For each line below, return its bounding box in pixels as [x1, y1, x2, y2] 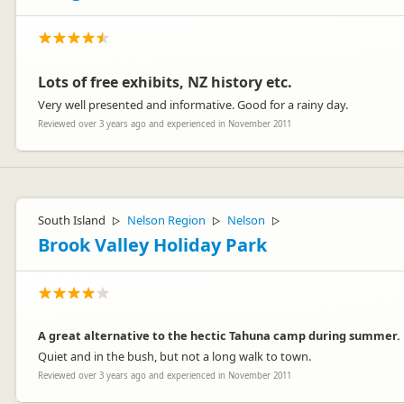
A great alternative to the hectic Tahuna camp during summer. [38, 327, 400, 344]
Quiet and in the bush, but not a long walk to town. [38, 348, 311, 364]
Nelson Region [127, 212, 206, 228]
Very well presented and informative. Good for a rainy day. [38, 96, 348, 113]
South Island [38, 212, 106, 228]
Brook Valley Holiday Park [38, 233, 267, 257]
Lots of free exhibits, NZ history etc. [38, 72, 292, 92]
